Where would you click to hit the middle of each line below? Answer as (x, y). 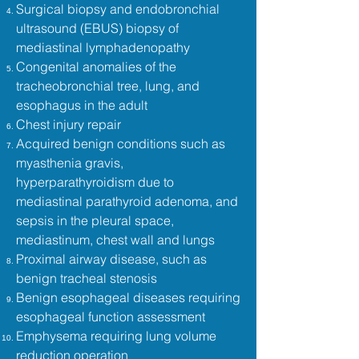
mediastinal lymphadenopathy (103, 47)
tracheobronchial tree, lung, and (108, 86)
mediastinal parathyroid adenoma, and (127, 201)
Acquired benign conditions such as (121, 143)
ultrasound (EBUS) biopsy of (97, 28)
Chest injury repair (69, 124)
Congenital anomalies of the (96, 67)
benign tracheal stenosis (87, 278)
